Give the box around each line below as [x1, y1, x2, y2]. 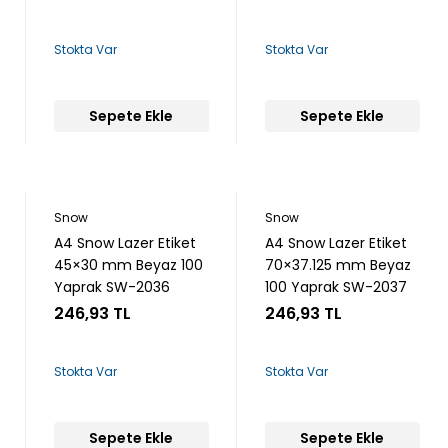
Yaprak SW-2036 [53, 277, 170, 297]
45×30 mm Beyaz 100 [53, 255, 203, 275]
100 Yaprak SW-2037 [264, 277, 407, 297]
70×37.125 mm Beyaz [264, 255, 411, 275]
